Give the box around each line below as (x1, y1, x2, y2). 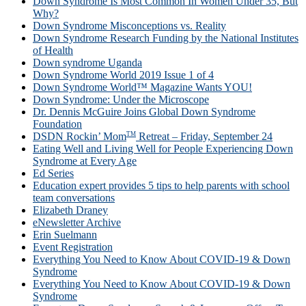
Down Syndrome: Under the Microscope (33, 93, 209, 105)
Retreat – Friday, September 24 (136, 130, 273, 143)
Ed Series (33, 167, 74, 180)
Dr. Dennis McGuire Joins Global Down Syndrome (33, 105, 255, 117)
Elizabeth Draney (33, 204, 108, 217)
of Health (33, 44, 73, 56)
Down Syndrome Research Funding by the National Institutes (33, 31, 298, 44)
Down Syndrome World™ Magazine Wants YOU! (33, 81, 252, 93)
